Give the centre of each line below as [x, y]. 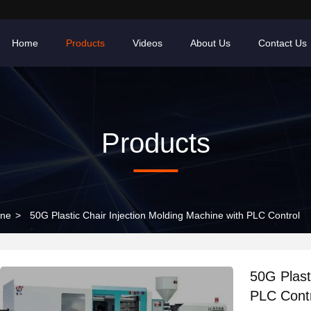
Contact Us [283, 43]
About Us [210, 43]
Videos [148, 43]
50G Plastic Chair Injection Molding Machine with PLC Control [165, 215]
